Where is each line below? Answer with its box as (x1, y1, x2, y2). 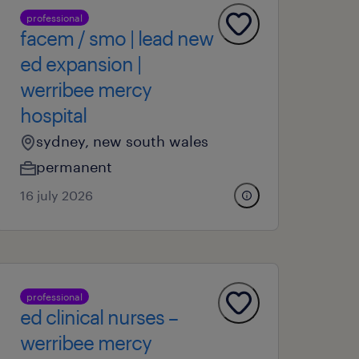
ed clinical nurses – (20, 305, 179, 329)
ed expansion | (20, 52, 142, 75)
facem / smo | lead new (20, 26, 214, 50)
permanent (36, 158, 113, 175)
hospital (20, 103, 87, 127)
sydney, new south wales (36, 132, 209, 150)
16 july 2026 (20, 188, 94, 203)
